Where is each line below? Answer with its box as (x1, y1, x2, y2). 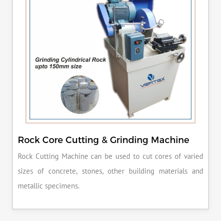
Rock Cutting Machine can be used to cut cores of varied (18, 152, 203, 161)
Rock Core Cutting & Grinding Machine (18, 134, 189, 145)
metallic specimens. (18, 182, 79, 191)
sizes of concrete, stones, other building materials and (18, 167, 203, 176)
